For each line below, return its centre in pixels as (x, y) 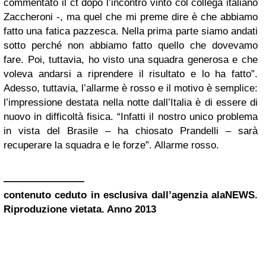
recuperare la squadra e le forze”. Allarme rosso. (111, 145)
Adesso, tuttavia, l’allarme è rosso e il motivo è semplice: (131, 88)
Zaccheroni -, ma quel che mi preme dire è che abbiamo (131, 17)
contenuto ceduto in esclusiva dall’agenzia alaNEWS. (131, 195)
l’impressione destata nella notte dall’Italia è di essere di (131, 102)
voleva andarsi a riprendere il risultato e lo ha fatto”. (131, 74)
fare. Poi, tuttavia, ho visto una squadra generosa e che (131, 60)
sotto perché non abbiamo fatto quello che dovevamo (131, 45)
